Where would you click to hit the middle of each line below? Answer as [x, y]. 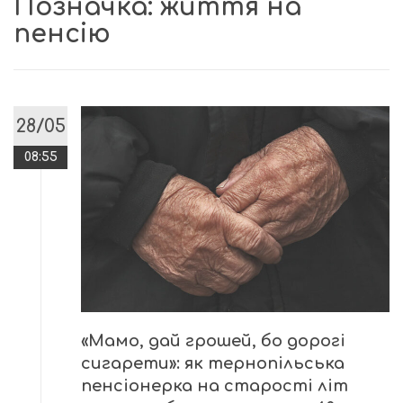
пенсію [62, 34]
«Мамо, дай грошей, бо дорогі [213, 340]
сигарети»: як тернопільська [213, 363]
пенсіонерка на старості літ [215, 385]
